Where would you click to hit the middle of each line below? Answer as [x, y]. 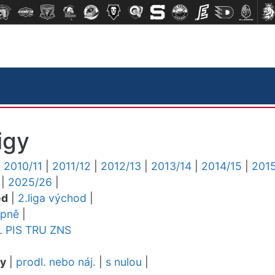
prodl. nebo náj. [56, 262]
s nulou [124, 262]
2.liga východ [52, 198]
